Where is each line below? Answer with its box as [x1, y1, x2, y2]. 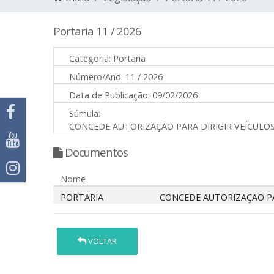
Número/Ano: [69, 70, 123, 83]
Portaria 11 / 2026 [53, 23, 141, 39]
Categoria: [69, 52, 111, 64]
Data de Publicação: [69, 89, 150, 101]
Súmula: [69, 107, 100, 119]
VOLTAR [86, 235, 117, 247]
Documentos [62, 144, 128, 160]
